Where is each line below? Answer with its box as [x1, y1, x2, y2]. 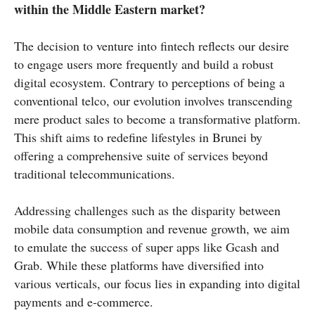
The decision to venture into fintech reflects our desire [14, 37, 289, 55]
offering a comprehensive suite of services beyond [14, 147, 268, 165]
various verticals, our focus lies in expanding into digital [14, 275, 300, 292]
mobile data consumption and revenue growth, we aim [14, 220, 290, 238]
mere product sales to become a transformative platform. [14, 110, 301, 128]
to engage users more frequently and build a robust [14, 56, 274, 73]
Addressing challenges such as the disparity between [14, 202, 281, 219]
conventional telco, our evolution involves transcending [14, 92, 292, 110]
